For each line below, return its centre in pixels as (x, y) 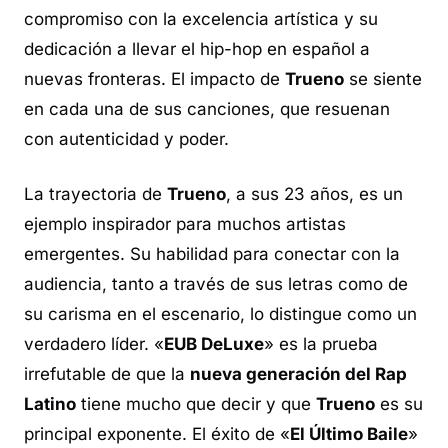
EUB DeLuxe (214, 344)
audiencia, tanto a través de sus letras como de (216, 284)
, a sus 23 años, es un (314, 194)
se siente (383, 78)
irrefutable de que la (107, 374)
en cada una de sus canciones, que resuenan (207, 108)
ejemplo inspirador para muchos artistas (185, 224)
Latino (50, 404)
